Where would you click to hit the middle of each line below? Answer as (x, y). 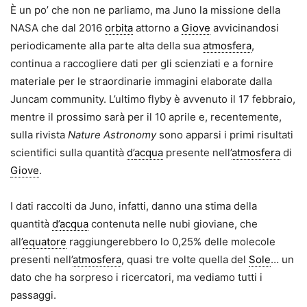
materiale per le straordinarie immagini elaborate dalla (141, 81)
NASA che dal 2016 (58, 27)
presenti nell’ (41, 259)
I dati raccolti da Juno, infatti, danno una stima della (134, 206)
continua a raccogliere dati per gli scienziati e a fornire (142, 63)
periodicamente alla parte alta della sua (107, 45)
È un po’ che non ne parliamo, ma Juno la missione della (145, 10)
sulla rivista (39, 134)
